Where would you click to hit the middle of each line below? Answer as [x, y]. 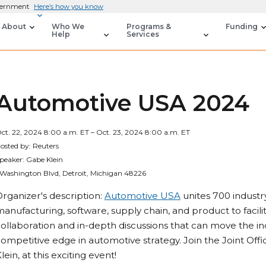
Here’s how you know [69, 7]
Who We [68, 26]
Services [143, 34]
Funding [242, 26]
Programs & [149, 26]
